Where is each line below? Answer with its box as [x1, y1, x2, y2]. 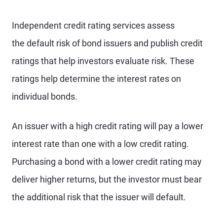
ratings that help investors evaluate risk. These [12, 56, 194, 66]
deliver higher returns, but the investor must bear [12, 174, 202, 184]
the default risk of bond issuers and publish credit [12, 38, 203, 48]
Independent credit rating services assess [12, 20, 175, 31]
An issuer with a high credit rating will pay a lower [12, 121, 203, 131]
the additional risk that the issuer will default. [12, 192, 186, 202]
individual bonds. [12, 91, 77, 102]
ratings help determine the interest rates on [12, 74, 181, 84]
